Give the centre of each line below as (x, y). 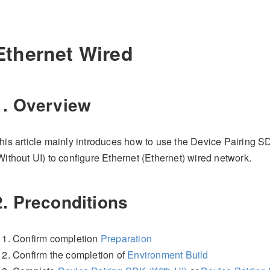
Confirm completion (57, 238)
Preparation (126, 238)
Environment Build (168, 254)
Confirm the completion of (70, 254)
